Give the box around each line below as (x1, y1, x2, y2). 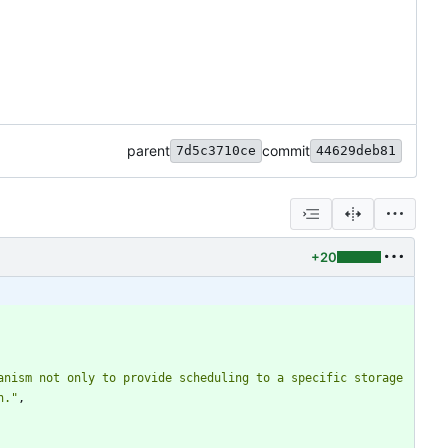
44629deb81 (316, 142, 396, 158)
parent (127, 141, 170, 159)
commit (262, 141, 310, 159)
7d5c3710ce (176, 142, 256, 158)
